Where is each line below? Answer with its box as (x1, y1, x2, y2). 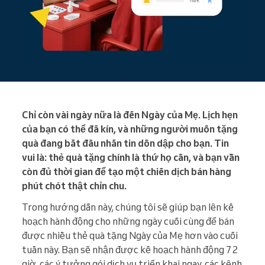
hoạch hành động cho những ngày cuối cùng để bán (22, 215, 234, 228)
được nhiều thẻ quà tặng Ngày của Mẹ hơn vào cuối (22, 230, 238, 242)
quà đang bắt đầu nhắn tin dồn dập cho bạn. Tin (22, 137, 229, 150)
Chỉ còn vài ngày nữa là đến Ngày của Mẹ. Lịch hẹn (22, 109, 238, 121)
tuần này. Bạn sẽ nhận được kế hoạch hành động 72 (22, 244, 238, 256)
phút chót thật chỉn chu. (22, 180, 127, 192)
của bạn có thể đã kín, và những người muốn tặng (22, 123, 238, 135)
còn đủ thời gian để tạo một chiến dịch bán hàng (22, 166, 231, 178)
